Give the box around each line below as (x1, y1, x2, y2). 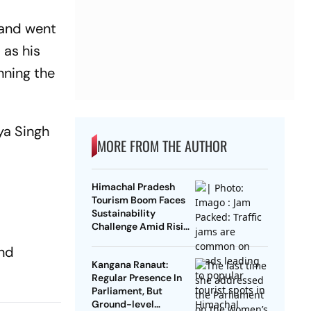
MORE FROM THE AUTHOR (96, 135, 227, 157)
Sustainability (91, 207, 155, 220)
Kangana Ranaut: (91, 258, 168, 271)
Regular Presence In (91, 271, 182, 285)
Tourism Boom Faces (91, 194, 185, 207)
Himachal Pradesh (91, 180, 175, 194)
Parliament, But (91, 285, 162, 298)
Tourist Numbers (91, 233, 168, 246)
